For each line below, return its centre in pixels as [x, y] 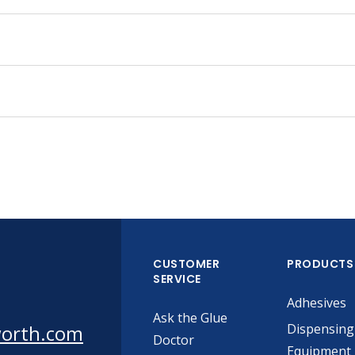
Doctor [174, 340]
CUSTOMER [186, 264]
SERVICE [177, 279]
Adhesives [317, 303]
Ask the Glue [190, 318]
